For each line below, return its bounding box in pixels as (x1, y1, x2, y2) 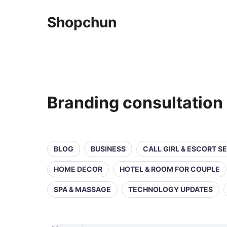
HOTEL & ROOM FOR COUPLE (120, 165, 220, 173)
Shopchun (47, 14, 117, 31)
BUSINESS (91, 144, 126, 153)
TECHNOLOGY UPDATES (128, 185, 213, 194)
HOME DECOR (54, 165, 102, 173)
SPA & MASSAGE (54, 185, 111, 194)
